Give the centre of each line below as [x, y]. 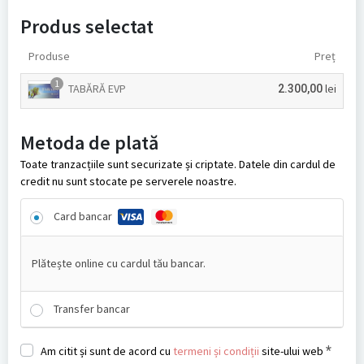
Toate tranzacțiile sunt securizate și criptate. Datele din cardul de [178, 165]
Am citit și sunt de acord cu [107, 351]
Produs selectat [87, 27]
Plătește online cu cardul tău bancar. [118, 264]
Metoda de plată [89, 143]
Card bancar [84, 217]
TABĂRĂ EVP [97, 89]
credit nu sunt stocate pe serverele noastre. [128, 182]
